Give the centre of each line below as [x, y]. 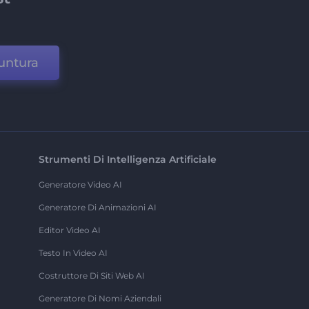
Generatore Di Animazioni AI [97, 208]
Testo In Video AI [73, 253]
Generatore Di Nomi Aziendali [100, 299]
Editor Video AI [69, 230]
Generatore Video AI [80, 185]
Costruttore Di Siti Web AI [91, 276]
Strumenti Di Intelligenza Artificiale [127, 160]
